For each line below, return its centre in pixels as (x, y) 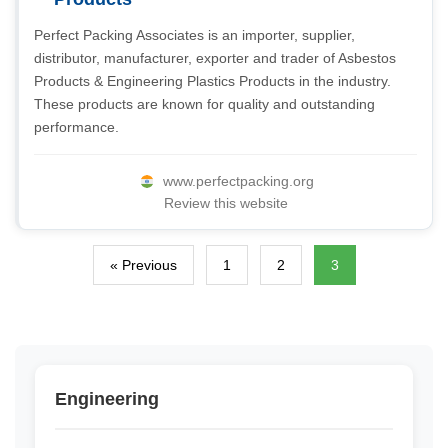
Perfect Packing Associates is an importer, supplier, (194, 35)
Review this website (225, 203)
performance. (76, 127)
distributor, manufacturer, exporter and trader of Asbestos (215, 58)
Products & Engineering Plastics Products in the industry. (212, 81)
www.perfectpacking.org (238, 181)
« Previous (143, 265)
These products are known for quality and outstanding (204, 104)
